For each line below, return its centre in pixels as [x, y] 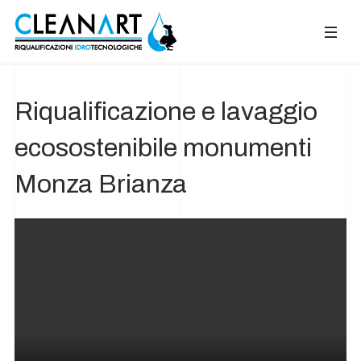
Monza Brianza [101, 184]
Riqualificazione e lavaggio [166, 112]
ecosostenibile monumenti [163, 148]
